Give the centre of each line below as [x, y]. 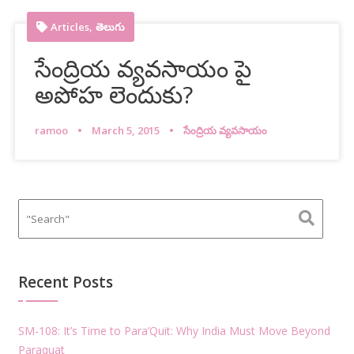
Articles [70, 26]
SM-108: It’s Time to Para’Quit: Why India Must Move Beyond [174, 330]
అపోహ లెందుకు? [114, 94]
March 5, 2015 [126, 130]
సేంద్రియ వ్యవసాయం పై [143, 68]
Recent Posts [65, 282]
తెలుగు [111, 26]
